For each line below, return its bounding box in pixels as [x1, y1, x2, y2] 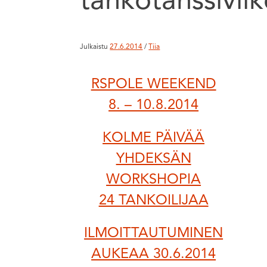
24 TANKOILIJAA [98, 194, 209, 209]
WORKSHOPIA [106, 173, 201, 188]
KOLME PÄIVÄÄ [103, 131, 205, 146]
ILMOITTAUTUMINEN [84, 226, 223, 241]
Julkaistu [80, 44, 110, 51]
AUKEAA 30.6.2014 [91, 247, 216, 262]
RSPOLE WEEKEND [91, 77, 216, 92]
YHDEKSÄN [116, 152, 191, 167]
